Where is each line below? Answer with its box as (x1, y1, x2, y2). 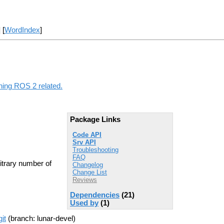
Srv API (72, 138, 96, 146)
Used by (70, 198, 98, 207)
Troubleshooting (72, 145, 118, 153)
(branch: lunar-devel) (6, 214, 75, 223)
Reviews (72, 175, 97, 183)
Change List (72, 168, 107, 176)
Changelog (72, 160, 103, 168)
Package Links (70, 115, 120, 124)
